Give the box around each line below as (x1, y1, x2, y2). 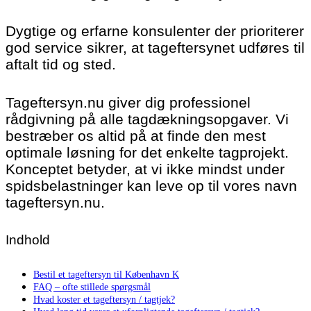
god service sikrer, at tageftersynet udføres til (6, 39, 305, 56)
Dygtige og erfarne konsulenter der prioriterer (6, 22, 304, 39)
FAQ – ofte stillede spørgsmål (33, 280, 151, 292)
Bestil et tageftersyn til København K (33, 268, 179, 280)
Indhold (6, 233, 50, 248)
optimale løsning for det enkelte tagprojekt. (6, 144, 289, 160)
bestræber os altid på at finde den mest (6, 127, 266, 144)
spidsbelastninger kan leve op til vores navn (6, 177, 297, 194)
